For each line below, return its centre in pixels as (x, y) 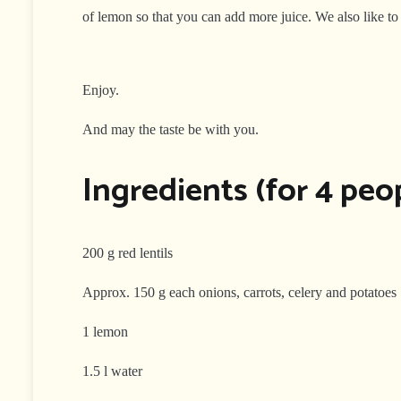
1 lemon (105, 331)
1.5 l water (112, 371)
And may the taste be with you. (171, 129)
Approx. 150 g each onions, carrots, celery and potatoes (239, 292)
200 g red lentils (128, 252)
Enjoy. (101, 90)
